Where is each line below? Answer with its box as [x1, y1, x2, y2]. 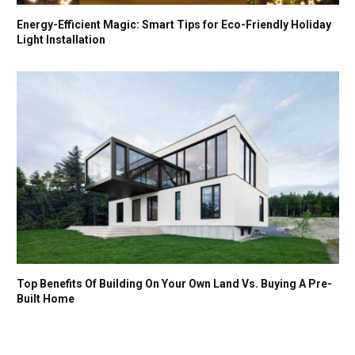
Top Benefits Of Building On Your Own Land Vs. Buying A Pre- [17, 277, 332, 290]
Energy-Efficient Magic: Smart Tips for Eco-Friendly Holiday [17, 18, 331, 32]
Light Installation [17, 33, 105, 47]
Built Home [17, 292, 74, 305]
